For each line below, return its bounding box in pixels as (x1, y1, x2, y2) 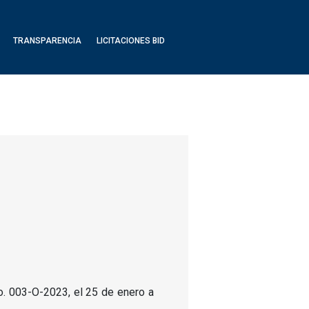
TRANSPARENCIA (12, 36, 81, 46)
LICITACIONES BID (96, 36, 165, 46)
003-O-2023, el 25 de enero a (8, 286, 154, 299)
